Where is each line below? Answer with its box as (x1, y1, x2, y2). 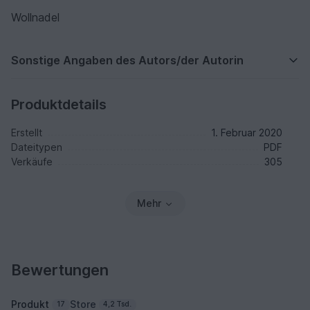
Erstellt (11, 127, 42, 139)
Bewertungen (11, 261, 109, 280)
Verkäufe (11, 156, 53, 168)
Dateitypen (11, 141, 62, 154)
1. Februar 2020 (211, 127, 282, 139)
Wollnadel (11, 10, 60, 25)
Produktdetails (11, 96, 107, 113)
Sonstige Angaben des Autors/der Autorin (11, 53, 244, 68)
